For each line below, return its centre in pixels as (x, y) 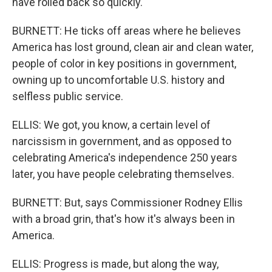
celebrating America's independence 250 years (125, 158)
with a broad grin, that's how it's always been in (124, 219)
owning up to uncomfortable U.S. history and (118, 80)
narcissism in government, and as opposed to (122, 141)
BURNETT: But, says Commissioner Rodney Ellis (127, 202)
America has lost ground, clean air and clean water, (133, 47)
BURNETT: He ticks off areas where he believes (127, 31)
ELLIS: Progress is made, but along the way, (115, 264)
